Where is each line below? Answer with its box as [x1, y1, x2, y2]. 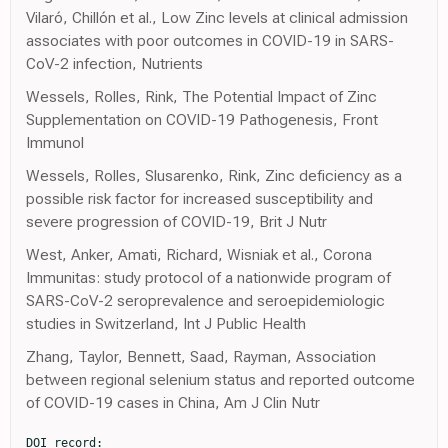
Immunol [26, 132, 84, 152]
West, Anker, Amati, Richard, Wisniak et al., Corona [26, 244, 372, 264]
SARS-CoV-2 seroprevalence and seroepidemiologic [26, 290, 385, 310]
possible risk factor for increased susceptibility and [26, 188, 373, 208]
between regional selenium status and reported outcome [26, 369, 415, 389]
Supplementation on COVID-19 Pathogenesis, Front [26, 109, 378, 129]
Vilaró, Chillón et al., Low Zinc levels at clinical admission [26, 7, 408, 27]
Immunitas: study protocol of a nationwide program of [26, 267, 391, 287]
